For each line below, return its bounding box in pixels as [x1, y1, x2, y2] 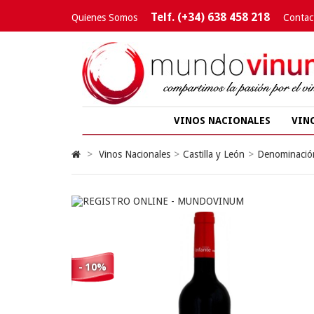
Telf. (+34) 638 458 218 [151, 11, 270, 24]
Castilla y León [183, 149, 245, 160]
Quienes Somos [71, 12, 137, 23]
